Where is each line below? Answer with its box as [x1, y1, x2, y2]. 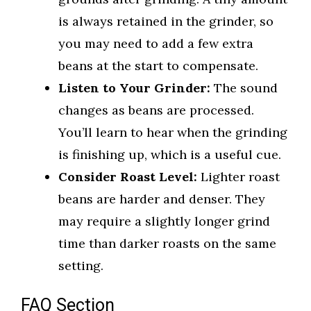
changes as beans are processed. [58, 102, 254, 119]
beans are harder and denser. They [58, 191, 265, 208]
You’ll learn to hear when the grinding [58, 124, 287, 141]
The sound [210, 80, 278, 96]
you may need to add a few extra [58, 35, 253, 52]
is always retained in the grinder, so [58, 13, 274, 30]
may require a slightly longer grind [58, 213, 270, 230]
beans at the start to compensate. [58, 58, 258, 74]
